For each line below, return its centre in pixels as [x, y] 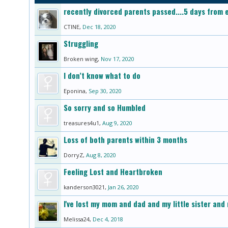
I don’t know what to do [102, 75]
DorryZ [73, 155]
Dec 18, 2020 [99, 26]
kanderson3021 [84, 187]
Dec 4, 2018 [108, 219]
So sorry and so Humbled [105, 107]
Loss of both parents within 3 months [125, 139]
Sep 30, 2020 [105, 91]
